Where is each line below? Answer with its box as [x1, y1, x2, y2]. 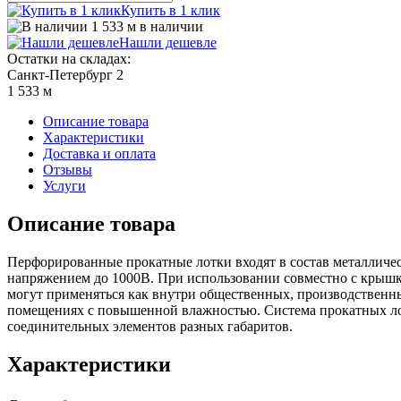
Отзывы [43, 161, 92, 177]
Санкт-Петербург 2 [7, 66, 124, 82]
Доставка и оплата [43, 145, 156, 161]
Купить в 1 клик [121, 2, 220, 18]
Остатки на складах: [7, 50, 131, 66]
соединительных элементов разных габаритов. [7, 318, 293, 334]
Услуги [43, 177, 86, 193]
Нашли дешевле [119, 34, 217, 50]
